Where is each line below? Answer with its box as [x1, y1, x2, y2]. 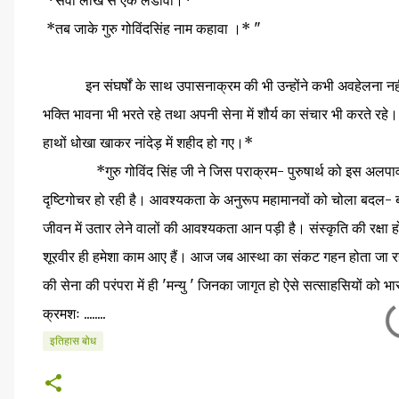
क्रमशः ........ [43, 305, 106, 322]
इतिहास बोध [50, 335, 96, 346]
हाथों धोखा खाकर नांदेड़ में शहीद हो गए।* [43, 134, 256, 151]
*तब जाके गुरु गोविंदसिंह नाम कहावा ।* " [43, 20, 265, 37]
